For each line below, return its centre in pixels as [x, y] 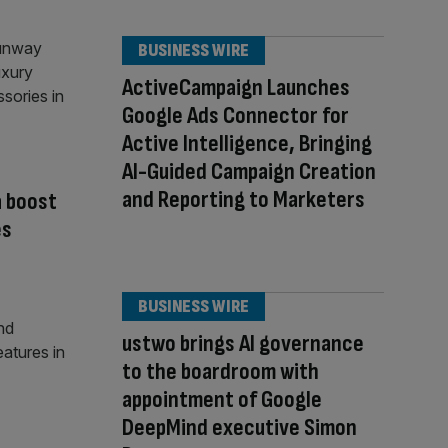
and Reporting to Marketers [243, 199]
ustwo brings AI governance [243, 344]
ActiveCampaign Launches [236, 87]
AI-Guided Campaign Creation [249, 171]
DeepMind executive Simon [239, 428]
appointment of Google [222, 400]
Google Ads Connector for [235, 115]
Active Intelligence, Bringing [247, 143]
